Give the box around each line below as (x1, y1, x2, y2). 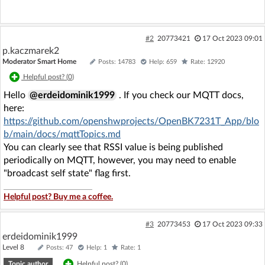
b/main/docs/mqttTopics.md (4, 129, 121, 139)
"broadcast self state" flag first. (4, 168, 131, 178)
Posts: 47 (46, 244, 73, 251)
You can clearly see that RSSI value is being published (4, 142, 223, 152)
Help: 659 (149, 58, 177, 65)
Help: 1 (86, 244, 107, 251)
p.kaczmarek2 (2, 46, 59, 56)
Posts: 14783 (98, 58, 135, 65)
